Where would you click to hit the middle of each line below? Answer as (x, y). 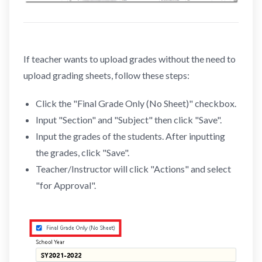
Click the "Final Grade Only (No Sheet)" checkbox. (136, 103)
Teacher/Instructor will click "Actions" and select (133, 168)
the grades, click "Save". (82, 152)
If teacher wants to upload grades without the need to (130, 58)
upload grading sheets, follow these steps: (106, 75)
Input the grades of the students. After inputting (130, 136)
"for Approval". (65, 185)
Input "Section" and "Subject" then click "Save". (128, 119)
